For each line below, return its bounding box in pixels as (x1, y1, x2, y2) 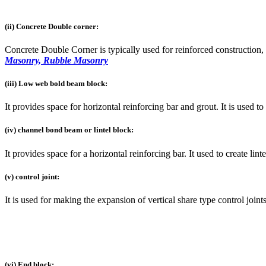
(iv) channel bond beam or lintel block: (5, 125, 134, 135)
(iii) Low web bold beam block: (5, 79, 107, 88)
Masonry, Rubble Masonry (5, 55, 108, 65)
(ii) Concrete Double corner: (5, 21, 99, 31)
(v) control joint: (5, 172, 59, 181)
